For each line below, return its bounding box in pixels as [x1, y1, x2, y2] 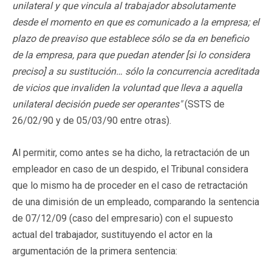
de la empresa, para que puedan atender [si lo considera [12, 49, 250, 61]
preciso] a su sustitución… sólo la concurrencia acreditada [12, 65, 259, 77]
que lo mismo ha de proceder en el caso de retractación [12, 179, 248, 191]
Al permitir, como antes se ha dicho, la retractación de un [12, 146, 250, 158]
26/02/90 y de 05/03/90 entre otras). [12, 114, 171, 126]
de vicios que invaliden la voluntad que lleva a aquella [12, 81, 242, 93]
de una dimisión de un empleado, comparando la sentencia [12, 195, 259, 208]
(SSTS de [182, 98, 225, 110]
